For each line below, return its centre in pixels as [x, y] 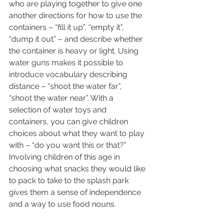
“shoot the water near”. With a [62, 98]
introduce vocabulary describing [69, 75]
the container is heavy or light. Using [75, 51]
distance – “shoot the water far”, [66, 86]
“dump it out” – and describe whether [77, 39]
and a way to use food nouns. [64, 204]
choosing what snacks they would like [78, 169]
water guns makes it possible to [67, 63]
